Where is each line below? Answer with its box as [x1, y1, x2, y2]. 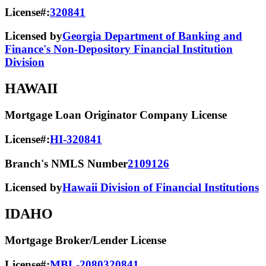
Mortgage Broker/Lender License [5, 234, 166, 247]
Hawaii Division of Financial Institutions [62, 181, 259, 194]
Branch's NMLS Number [5, 157, 128, 170]
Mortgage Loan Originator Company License [5, 109, 227, 122]
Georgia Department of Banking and [62, 30, 242, 43]
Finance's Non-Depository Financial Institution [5, 43, 233, 56]
